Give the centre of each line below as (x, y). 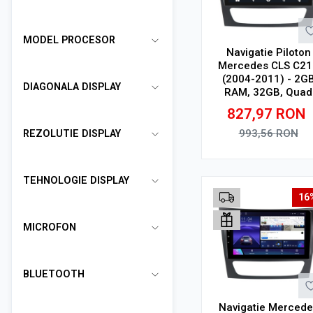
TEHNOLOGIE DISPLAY (76, 181)
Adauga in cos (268, 160)
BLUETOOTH (54, 274)
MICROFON (50, 227)
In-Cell (268, 119)
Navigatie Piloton (268, 52)
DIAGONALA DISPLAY (72, 87)
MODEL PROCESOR (69, 40)
